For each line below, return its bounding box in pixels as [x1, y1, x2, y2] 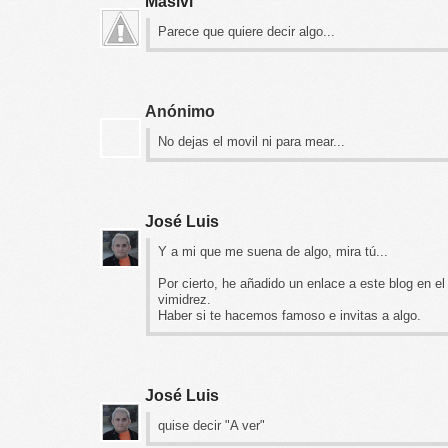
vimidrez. [158, 291, 211, 307]
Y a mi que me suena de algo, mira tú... [158, 243, 388, 259]
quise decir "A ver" [158, 417, 265, 433]
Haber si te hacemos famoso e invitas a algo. [158, 307, 421, 323]
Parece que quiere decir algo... [158, 23, 335, 39]
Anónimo [145, 102, 215, 120]
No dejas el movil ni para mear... [158, 133, 345, 149]
